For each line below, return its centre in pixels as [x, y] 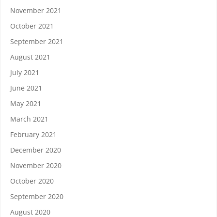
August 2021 [30, 57]
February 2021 [33, 134]
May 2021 [26, 103]
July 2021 [25, 72]
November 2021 [36, 10]
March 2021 [29, 119]
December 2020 [36, 150]
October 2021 [32, 26]
